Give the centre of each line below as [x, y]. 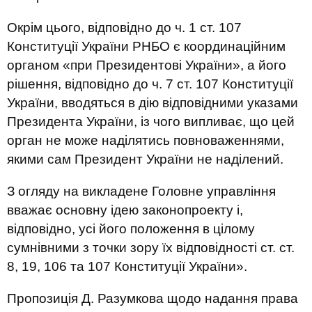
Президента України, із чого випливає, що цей [151, 122]
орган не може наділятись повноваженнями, [146, 140]
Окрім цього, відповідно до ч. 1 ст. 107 [124, 28]
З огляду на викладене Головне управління [141, 191]
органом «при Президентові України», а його [147, 65]
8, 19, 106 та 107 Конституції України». [127, 266]
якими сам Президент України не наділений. [145, 159]
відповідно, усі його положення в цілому [131, 229]
